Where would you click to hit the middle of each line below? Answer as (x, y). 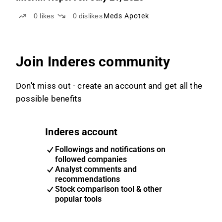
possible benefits (49, 99)
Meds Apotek (126, 16)
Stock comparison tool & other (109, 189)
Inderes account (82, 132)
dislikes (90, 16)
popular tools (79, 199)
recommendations (88, 179)
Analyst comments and (96, 169)
